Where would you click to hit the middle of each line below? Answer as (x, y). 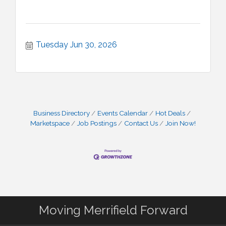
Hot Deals (170, 113)
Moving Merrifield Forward (113, 210)
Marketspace (50, 123)
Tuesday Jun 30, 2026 (76, 45)
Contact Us (141, 123)
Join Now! (181, 123)
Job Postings (97, 123)
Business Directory (62, 113)
